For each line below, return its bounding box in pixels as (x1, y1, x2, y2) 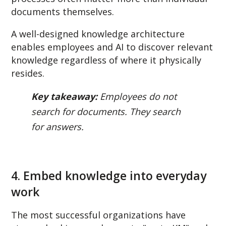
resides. (11, 67, 45, 79)
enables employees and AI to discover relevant (11, 40, 213, 53)
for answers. (31, 120, 84, 133)
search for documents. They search (31, 105, 181, 118)
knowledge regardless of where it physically (11, 53, 202, 66)
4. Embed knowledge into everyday (11, 167, 207, 184)
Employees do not (97, 90, 177, 102)
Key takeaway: (31, 90, 98, 102)
